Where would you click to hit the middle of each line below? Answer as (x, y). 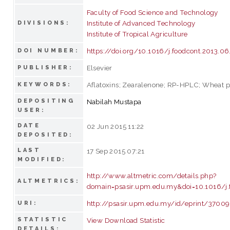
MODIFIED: (42, 159)
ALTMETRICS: (49, 181)
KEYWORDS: (45, 84)
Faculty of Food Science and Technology (152, 12)
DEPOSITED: (45, 135)
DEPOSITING (46, 101)
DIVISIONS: (44, 23)
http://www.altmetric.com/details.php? (151, 175)
